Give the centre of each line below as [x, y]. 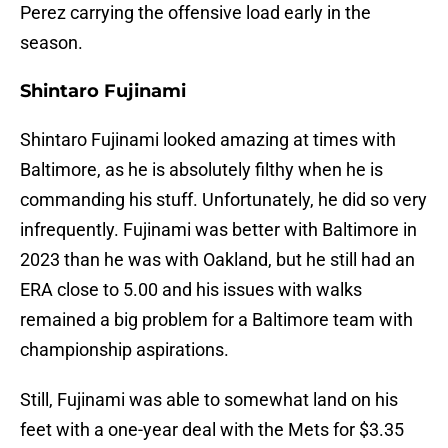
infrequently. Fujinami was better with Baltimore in [218, 230]
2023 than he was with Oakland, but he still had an [217, 260]
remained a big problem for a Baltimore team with [216, 320]
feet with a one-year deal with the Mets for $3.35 [212, 430]
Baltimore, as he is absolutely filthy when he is [201, 170]
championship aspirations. [124, 350]
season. [51, 43]
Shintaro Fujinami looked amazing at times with [208, 140]
